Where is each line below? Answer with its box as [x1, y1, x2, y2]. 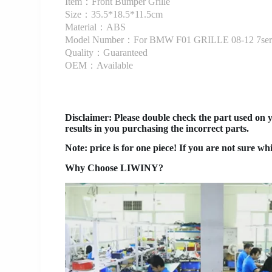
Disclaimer [65, 112, 109, 123]
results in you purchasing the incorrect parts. [65, 123, 250, 134]
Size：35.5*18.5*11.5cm [65, 8, 163, 19]
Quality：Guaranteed [65, 47, 148, 58]
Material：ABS [65, 21, 126, 32]
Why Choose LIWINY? [65, 163, 164, 174]
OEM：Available [65, 59, 134, 70]
